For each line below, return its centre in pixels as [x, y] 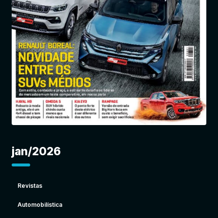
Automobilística [40, 205]
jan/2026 [36, 151]
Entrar [141, 28]
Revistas [30, 186]
